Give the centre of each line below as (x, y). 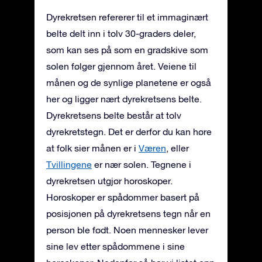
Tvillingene (69, 164)
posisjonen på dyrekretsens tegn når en (128, 213)
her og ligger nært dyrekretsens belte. (124, 99)
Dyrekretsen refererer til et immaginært (127, 17)
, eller (177, 148)
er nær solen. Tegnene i (142, 164)
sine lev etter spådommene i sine (116, 246)
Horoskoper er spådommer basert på (123, 197)
